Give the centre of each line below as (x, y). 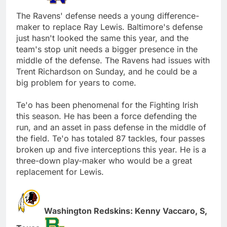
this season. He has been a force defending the (106, 116)
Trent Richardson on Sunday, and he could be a (107, 71)
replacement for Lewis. (60, 172)
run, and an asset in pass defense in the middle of (111, 127)
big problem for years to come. (76, 82)
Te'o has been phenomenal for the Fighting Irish (107, 105)
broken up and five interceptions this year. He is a (111, 149)
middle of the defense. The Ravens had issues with (113, 60)
